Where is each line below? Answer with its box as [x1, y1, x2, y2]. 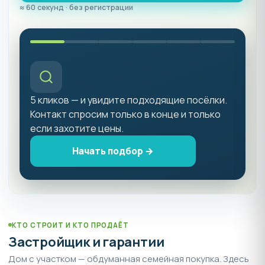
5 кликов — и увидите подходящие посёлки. [30, 93, 227, 107]
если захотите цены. [30, 122, 124, 135]
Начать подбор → [72, 144, 154, 158]
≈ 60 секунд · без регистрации [20, 2, 133, 13]
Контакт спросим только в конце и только [30, 108, 221, 121]
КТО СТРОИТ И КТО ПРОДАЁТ [12, 220, 130, 230]
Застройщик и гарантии [8, 232, 164, 251]
